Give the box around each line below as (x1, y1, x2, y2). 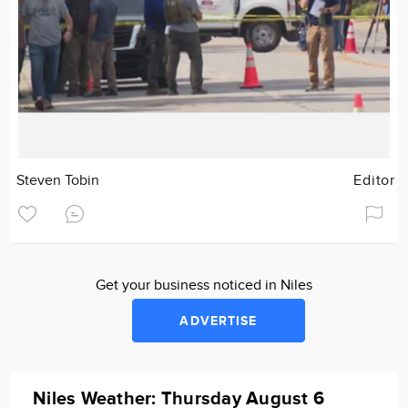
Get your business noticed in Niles (96, 277, 312, 294)
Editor (353, 172, 395, 189)
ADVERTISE (179, 313, 258, 329)
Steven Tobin (16, 172, 100, 189)
